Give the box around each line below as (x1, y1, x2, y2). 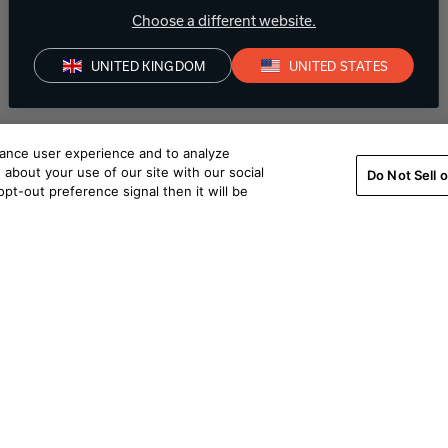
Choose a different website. (132, 12, 316, 29)
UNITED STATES (288, 58, 389, 73)
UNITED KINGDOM (90, 58, 206, 73)
